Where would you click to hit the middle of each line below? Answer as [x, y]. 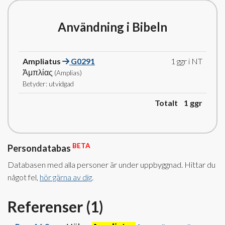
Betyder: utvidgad [48, 84]
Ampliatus [42, 61]
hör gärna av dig [66, 177]
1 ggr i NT [187, 61]
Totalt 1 [172, 103]
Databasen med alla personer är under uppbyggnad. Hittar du [111, 164]
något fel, [24, 177]
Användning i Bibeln [113, 27]
